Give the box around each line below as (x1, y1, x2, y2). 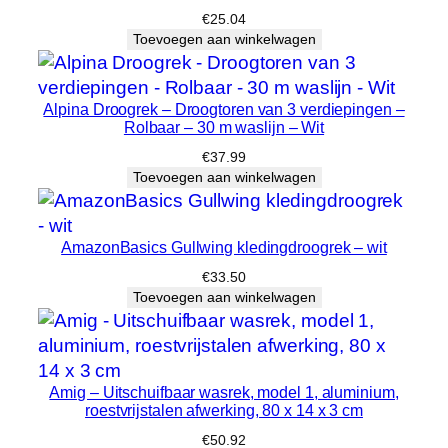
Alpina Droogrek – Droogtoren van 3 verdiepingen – (43, 99, 405, 118)
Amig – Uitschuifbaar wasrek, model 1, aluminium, (49, 382, 399, 401)
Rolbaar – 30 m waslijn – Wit (123, 117, 325, 136)
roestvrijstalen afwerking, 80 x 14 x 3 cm (85, 400, 363, 419)
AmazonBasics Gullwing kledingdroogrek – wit (61, 237, 387, 256)
